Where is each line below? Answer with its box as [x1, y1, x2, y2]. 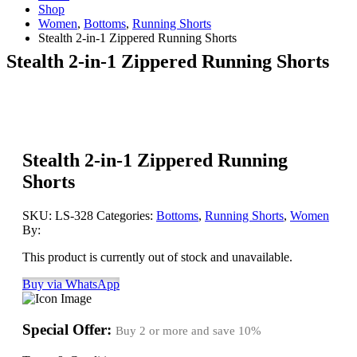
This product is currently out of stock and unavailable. [22, 250, 292, 265]
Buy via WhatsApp [22, 277, 120, 292]
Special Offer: [22, 321, 116, 339]
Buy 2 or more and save [116, 324, 238, 338]
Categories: [96, 209, 156, 223]
